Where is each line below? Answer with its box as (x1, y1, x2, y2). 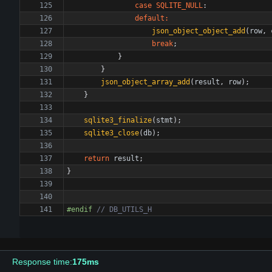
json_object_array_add (101, 78, 190, 86)
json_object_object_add (152, 27, 245, 35)
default (135, 14, 165, 22)
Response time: (12, 257, 72, 267)
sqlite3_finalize (84, 116, 152, 124)
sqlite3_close (84, 129, 139, 137)
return (84, 154, 109, 163)
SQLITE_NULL (156, 1, 203, 10)
